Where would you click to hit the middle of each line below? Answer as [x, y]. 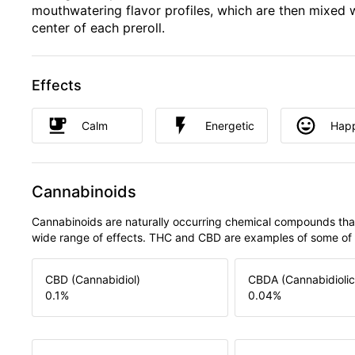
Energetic [230, 125]
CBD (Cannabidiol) [93, 280]
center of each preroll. [98, 28]
